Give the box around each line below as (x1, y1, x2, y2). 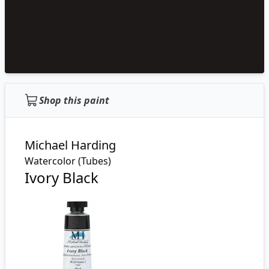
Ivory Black (25, 168, 98, 187)
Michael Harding (25, 137, 116, 153)
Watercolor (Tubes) (25, 154, 111, 168)
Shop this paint (39, 94, 109, 107)
